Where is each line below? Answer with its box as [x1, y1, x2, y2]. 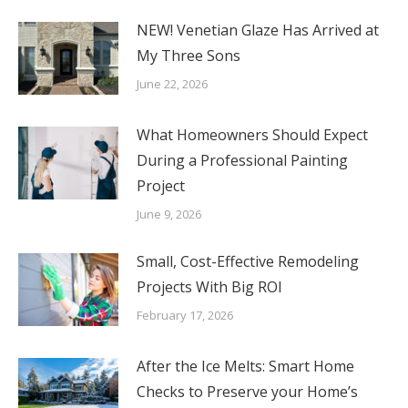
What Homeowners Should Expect [137, 125, 368, 146]
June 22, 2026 [137, 76, 208, 93]
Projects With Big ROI [137, 277, 282, 298]
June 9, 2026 [137, 206, 201, 223]
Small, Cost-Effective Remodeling [137, 251, 359, 272]
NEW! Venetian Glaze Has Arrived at [137, 20, 379, 41]
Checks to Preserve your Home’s [137, 382, 358, 403]
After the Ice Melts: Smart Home [137, 356, 354, 377]
